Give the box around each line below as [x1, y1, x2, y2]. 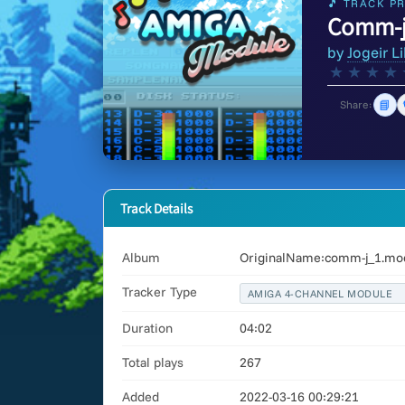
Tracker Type [122, 284, 197, 300]
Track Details [120, 199, 193, 217]
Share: [340, 98, 372, 111]
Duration [122, 320, 173, 336]
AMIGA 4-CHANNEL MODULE [248, 287, 393, 300]
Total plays [122, 354, 184, 371]
